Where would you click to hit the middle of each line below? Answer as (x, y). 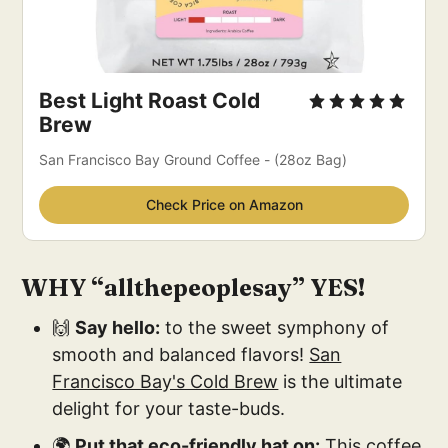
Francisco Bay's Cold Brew (165, 382)
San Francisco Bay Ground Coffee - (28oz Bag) (193, 160)
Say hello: (118, 328)
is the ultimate (340, 382)
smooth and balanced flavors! (181, 355)
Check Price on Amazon (224, 205)
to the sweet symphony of (275, 328)
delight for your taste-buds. (169, 409)
